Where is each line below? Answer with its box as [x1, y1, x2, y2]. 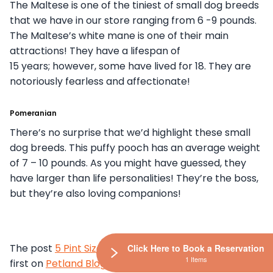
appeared [197, 241, 248, 256]
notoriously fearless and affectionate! [10, 74, 190, 89]
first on [10, 257, 46, 271]
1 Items [185, 254, 207, 264]
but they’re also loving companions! [10, 186, 181, 201]
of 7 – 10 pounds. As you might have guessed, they [10, 156, 246, 171]
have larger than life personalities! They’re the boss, [10, 171, 258, 186]
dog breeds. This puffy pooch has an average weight [10, 141, 260, 155]
